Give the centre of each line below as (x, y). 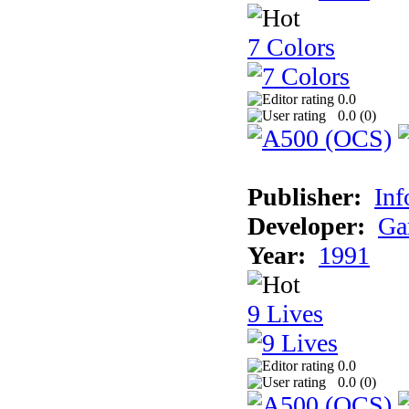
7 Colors (291, 47)
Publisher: (304, 196)
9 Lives (285, 313)
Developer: (306, 225)
